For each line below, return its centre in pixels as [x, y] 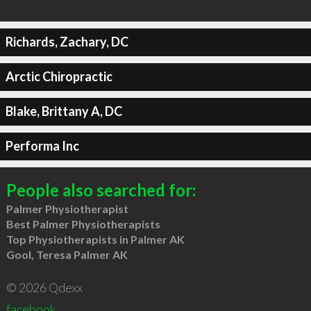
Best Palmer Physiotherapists [83, 224]
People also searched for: [101, 190]
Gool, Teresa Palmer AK [67, 254]
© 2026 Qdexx [44, 287]
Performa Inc [42, 146]
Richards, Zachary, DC [67, 42]
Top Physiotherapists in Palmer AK [95, 239]
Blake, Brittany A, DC [64, 111]
